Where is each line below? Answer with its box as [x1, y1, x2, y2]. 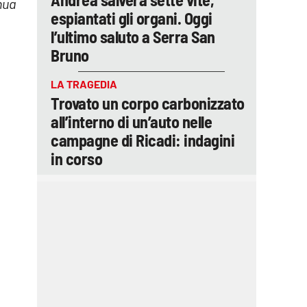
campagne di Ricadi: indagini [51, 130, 234, 150]
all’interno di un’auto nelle [51, 112, 212, 132]
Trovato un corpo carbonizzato [51, 93, 245, 113]
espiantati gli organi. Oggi [51, 8, 212, 28]
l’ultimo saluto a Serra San [51, 27, 215, 47]
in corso [51, 149, 102, 169]
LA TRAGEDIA [51, 77, 117, 90]
